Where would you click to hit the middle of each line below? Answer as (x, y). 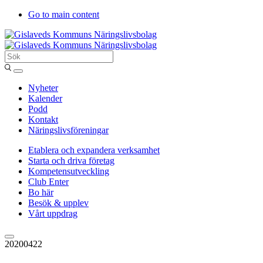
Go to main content (64, 14)
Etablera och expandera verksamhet (94, 150)
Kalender (45, 98)
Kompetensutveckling (69, 171)
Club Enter (48, 182)
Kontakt (43, 119)
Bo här (41, 192)
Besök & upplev (58, 203)
